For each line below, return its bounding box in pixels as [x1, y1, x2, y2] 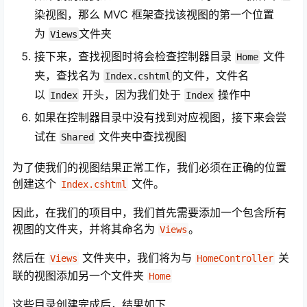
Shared [61, 132, 94, 143]
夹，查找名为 [34, 69, 103, 83]
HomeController [197, 253, 273, 265]
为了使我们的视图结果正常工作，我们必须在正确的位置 [12, 160, 286, 175]
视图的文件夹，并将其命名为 [12, 222, 158, 236]
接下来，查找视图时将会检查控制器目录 [34, 49, 235, 64]
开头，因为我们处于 [79, 88, 184, 102]
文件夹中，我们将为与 [79, 251, 195, 265]
